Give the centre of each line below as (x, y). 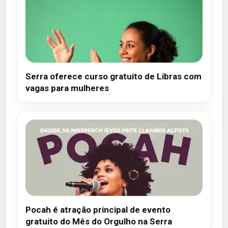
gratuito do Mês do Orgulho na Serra (99, 221)
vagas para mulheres (67, 88)
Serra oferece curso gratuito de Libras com (113, 76)
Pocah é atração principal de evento (98, 210)
